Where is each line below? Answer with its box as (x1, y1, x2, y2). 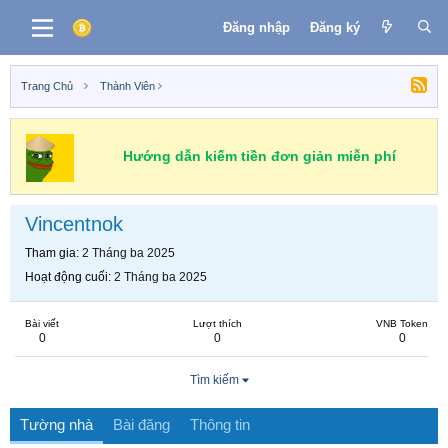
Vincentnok (25, 213, 123, 235)
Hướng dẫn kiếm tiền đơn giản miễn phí (122, 148, 396, 164)
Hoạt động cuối (25, 270, 108, 284)
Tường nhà (20, 416, 93, 433)
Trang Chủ (21, 80, 73, 92)
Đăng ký (309, 19, 360, 35)
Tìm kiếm (189, 373, 239, 387)
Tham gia (25, 246, 76, 260)
